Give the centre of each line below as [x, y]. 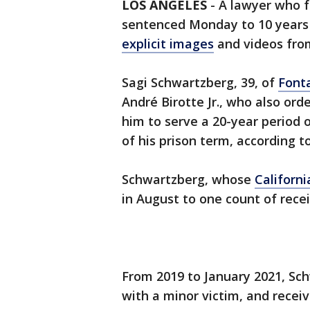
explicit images [168, 44]
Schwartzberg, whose [188, 179]
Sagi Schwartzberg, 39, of [200, 82]
